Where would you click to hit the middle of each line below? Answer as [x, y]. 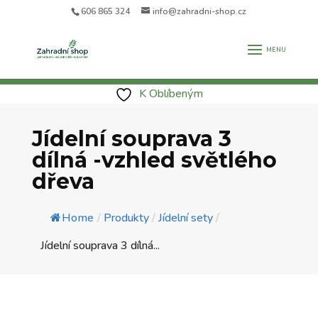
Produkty [126, 218]
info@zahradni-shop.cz [200, 11]
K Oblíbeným [171, 94]
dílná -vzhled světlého [154, 160]
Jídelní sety [185, 218]
